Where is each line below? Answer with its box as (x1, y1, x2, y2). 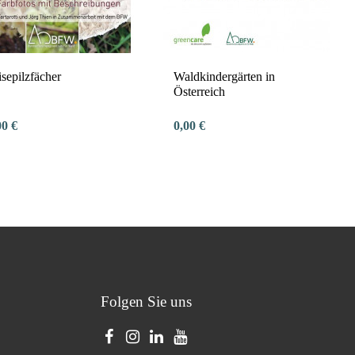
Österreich (173, 85, 225, 99)
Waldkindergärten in (173, 70, 275, 84)
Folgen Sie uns (101, 293, 192, 311)
